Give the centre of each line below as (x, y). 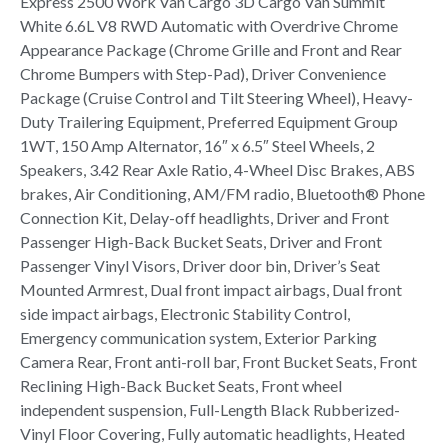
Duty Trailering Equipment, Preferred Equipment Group (209, 121)
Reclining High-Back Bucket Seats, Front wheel (181, 385)
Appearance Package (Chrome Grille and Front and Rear (211, 49)
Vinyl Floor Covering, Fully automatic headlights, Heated (212, 433)
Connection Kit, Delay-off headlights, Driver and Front (204, 217)
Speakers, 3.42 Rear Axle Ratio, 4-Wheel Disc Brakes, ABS (217, 169)
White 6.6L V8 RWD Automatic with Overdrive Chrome (209, 25)
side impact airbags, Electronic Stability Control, (185, 313)
